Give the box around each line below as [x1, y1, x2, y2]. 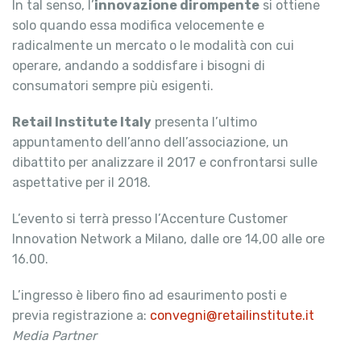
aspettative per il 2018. [12, 174, 151, 190]
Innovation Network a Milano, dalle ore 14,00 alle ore [12, 230, 325, 247]
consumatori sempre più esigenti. [12, 77, 214, 93]
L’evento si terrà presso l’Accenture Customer [12, 210, 288, 226]
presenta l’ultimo [151, 114, 257, 130]
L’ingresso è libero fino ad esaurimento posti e [12, 287, 287, 303]
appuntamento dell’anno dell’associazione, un [12, 134, 288, 150]
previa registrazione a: [12, 307, 150, 323]
